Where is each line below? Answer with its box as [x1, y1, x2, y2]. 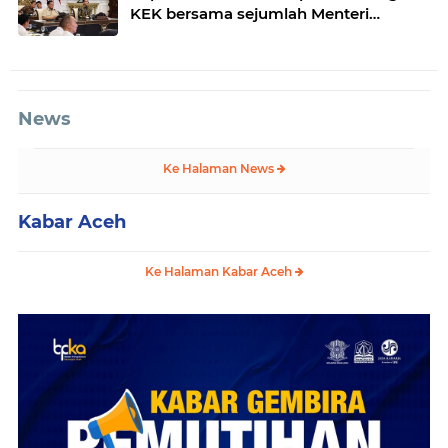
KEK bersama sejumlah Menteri [130, 4, 369, 23]
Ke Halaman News [162, 161, 277, 176]
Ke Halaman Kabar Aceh [144, 264, 295, 279]
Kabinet [130, 25, 189, 44]
